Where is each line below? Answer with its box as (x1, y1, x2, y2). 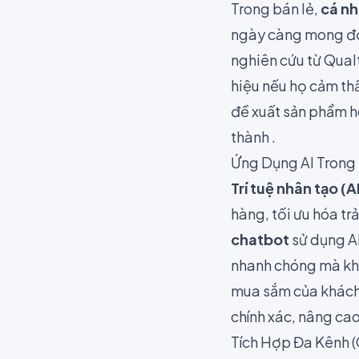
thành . (231, 127, 276, 147)
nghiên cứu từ (231, 50, 324, 70)
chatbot (231, 230, 289, 249)
